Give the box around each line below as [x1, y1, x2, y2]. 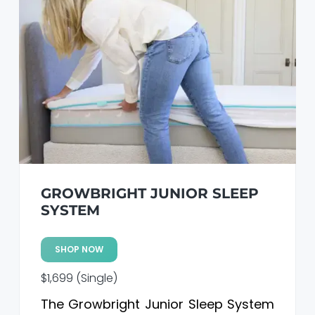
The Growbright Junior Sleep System [40, 295, 275, 314]
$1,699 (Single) [40, 270, 117, 287]
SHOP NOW [54, 243, 103, 256]
